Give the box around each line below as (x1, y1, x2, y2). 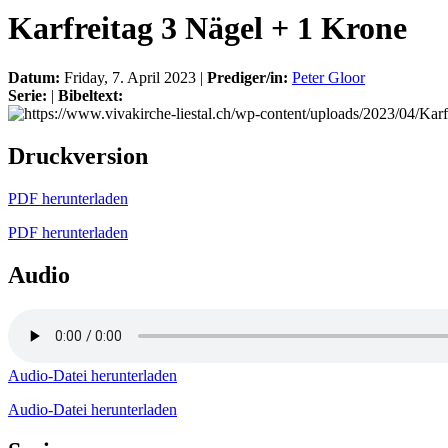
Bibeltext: (58, 86, 123, 104)
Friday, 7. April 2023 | (64, 68, 207, 86)
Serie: (8, 86, 51, 104)
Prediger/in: (207, 68, 292, 86)
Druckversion (8, 142, 148, 169)
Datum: (8, 68, 64, 86)
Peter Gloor (292, 68, 365, 86)
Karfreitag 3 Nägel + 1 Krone (8, 10, 407, 47)
